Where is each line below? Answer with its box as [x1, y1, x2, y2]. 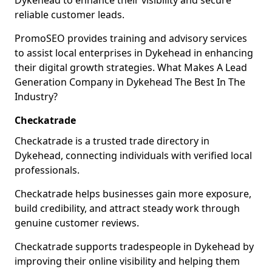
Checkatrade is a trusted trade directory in [15, 134, 209, 148]
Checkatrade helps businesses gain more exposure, [15, 187, 251, 200]
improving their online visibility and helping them [15, 254, 240, 268]
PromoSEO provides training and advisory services [15, 32, 247, 45]
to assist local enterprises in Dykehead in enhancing [15, 46, 253, 59]
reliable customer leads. [15, 8, 124, 21]
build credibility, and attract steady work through [15, 202, 240, 215]
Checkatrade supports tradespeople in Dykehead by [15, 240, 254, 253]
